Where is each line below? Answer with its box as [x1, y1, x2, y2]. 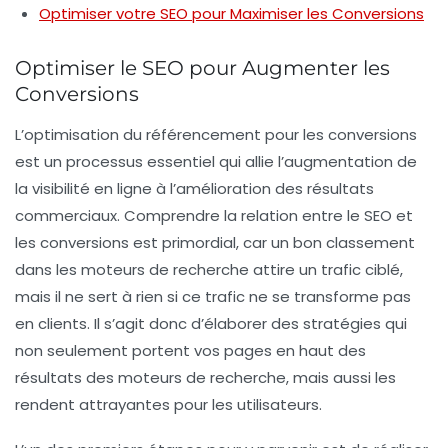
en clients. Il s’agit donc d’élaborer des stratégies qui [15, 312, 407, 334]
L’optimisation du [15, 123, 146, 145]
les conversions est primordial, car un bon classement [15, 231, 415, 253]
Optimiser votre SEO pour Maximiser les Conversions [39, 2, 424, 24]
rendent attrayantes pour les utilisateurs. [15, 393, 322, 415]
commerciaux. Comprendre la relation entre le [15, 204, 364, 226]
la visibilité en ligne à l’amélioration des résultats [15, 177, 374, 199]
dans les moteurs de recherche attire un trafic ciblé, [15, 258, 403, 280]
